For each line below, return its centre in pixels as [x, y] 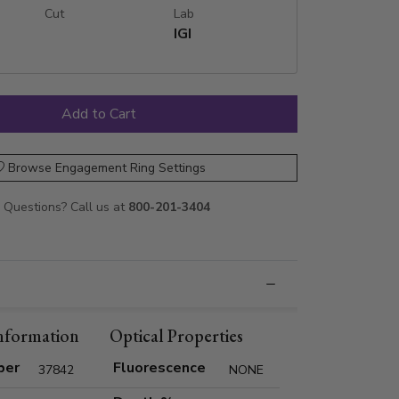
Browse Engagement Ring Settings [106, 168]
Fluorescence [159, 368]
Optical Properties [176, 336]
